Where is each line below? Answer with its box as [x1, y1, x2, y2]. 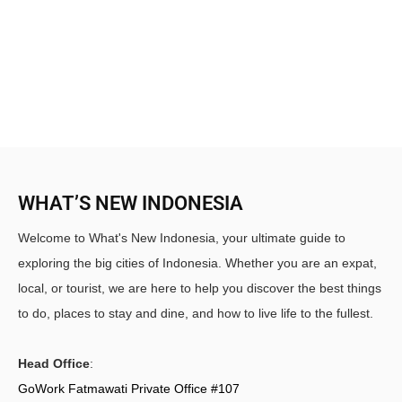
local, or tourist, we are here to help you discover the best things [18, 280, 381, 295]
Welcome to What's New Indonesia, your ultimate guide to [18, 230, 345, 245]
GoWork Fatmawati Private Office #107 [18, 380, 240, 396]
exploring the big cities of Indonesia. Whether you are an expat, [18, 255, 377, 270]
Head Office [18, 355, 90, 371]
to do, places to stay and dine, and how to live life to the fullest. [18, 305, 373, 320]
